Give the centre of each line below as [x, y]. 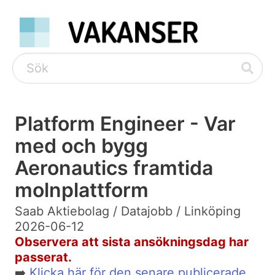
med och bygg [81, 146]
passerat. [43, 258]
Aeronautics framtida [114, 168]
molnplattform [82, 190]
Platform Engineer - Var [125, 124]
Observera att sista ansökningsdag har [132, 242]
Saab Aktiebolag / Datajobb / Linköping [128, 211]
